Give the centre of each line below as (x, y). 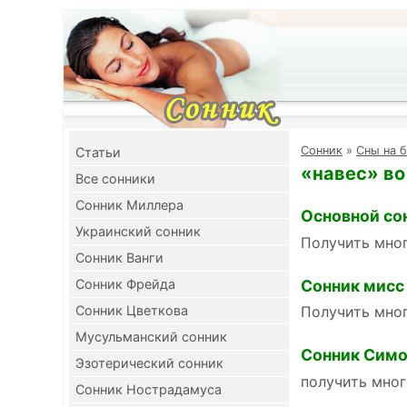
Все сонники (115, 179)
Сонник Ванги (119, 258)
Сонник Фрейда (125, 284)
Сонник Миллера (129, 205)
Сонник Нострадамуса (149, 389)
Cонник (322, 150)
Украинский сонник (138, 231)
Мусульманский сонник (151, 337)
